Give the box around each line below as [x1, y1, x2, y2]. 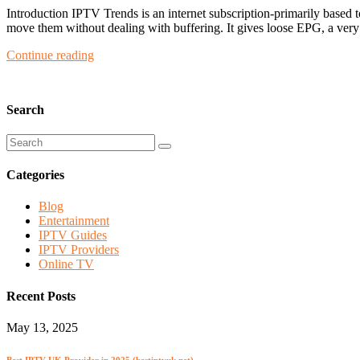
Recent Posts [6, 288, 76, 303]
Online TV [39, 257, 94, 272]
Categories [6, 168, 64, 182]
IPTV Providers [39, 243, 119, 257]
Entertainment [39, 214, 109, 228]
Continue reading [6, 47, 94, 62]
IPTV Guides [39, 228, 107, 243]
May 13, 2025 [6, 320, 78, 334]
